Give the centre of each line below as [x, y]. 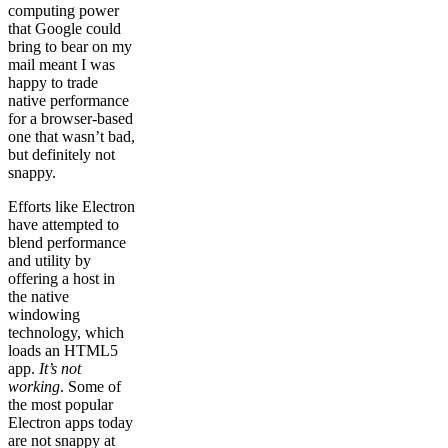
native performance [68, 101]
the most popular [60, 405]
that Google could [64, 29]
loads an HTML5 [63, 351]
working [34, 387]
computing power [63, 11]
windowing [44, 315]
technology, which [66, 333]
